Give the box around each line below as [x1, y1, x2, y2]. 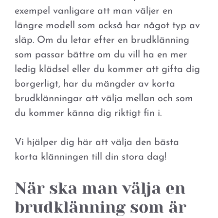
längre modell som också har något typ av [15, 20, 200, 31]
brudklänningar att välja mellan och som [15, 93, 193, 104]
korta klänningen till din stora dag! [15, 152, 166, 162]
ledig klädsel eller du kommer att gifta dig [15, 64, 200, 74]
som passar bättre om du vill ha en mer [15, 50, 187, 60]
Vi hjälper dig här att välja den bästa [15, 137, 179, 147]
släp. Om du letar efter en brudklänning [15, 35, 189, 45]
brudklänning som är [15, 198, 186, 217]
